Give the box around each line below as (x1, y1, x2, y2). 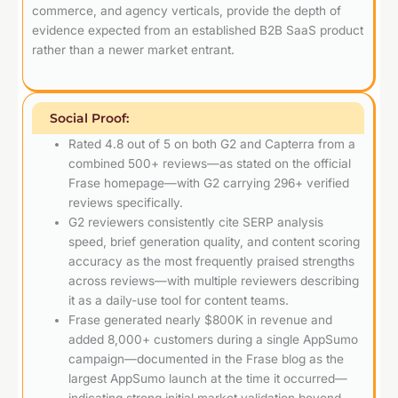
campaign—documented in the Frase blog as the (68, 351, 345, 366)
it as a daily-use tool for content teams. (68, 292, 290, 307)
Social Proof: (50, 110, 129, 125)
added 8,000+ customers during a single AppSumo (68, 331, 359, 346)
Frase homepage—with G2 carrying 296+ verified (68, 175, 350, 190)
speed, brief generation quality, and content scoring (68, 234, 361, 249)
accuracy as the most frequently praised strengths (68, 253, 355, 268)
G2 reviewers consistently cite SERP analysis (68, 214, 324, 229)
